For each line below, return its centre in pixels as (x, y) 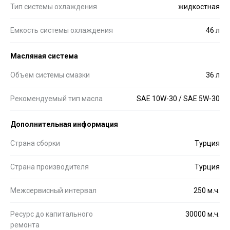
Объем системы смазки (50, 75)
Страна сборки (35, 143)
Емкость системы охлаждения (62, 30)
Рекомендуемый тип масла (56, 98)
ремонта (25, 225)
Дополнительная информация (64, 124)
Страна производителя (50, 167)
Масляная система (44, 56)
